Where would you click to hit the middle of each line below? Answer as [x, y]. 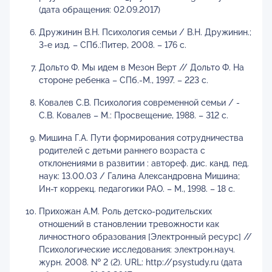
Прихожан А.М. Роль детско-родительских [125, 211]
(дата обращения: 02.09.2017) [100, 10]
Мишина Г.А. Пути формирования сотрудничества [141, 138]
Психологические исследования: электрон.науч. [137, 250]
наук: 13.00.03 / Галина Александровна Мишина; [139, 176]
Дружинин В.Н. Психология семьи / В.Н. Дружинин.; [145, 32]
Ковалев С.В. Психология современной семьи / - [139, 103]
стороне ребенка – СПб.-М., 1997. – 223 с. [124, 80]
